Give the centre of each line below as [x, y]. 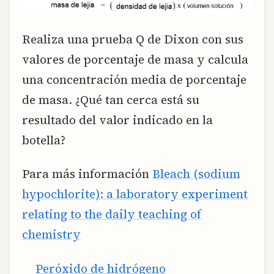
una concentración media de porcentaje [134, 79]
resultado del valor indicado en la [117, 120]
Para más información [87, 174]
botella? [44, 140]
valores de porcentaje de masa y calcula [135, 59]
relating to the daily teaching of [112, 214]
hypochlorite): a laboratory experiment [135, 194]
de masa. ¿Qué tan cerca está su [111, 99]
